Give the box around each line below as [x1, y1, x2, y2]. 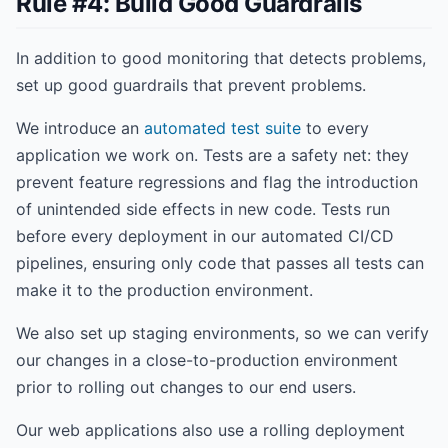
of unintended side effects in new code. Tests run [16, 199, 390, 219]
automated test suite [144, 118, 301, 138]
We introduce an [16, 118, 144, 138]
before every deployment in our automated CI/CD [16, 226, 394, 246]
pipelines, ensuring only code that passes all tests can [16, 253, 424, 273]
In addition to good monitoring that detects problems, [16, 48, 426, 68]
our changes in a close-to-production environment [16, 350, 398, 370]
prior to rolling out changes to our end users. [16, 377, 356, 397]
